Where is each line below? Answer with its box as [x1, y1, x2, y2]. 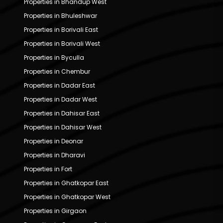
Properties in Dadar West [24, 95, 97, 104]
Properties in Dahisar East [24, 109, 100, 118]
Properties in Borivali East [24, 25, 98, 34]
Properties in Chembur [24, 67, 90, 76]
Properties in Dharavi [24, 151, 85, 160]
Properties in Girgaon [24, 207, 87, 216]
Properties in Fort [24, 165, 72, 174]
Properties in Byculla [24, 53, 84, 62]
